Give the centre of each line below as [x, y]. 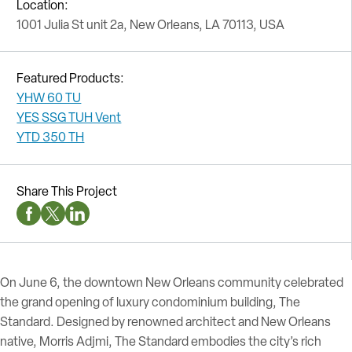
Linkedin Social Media [134, 221]
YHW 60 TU [49, 98]
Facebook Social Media [90, 221]
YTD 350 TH [51, 137]
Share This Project [67, 192]
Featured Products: [71, 79]
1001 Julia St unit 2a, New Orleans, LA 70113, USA [151, 24]
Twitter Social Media [106, 221]
